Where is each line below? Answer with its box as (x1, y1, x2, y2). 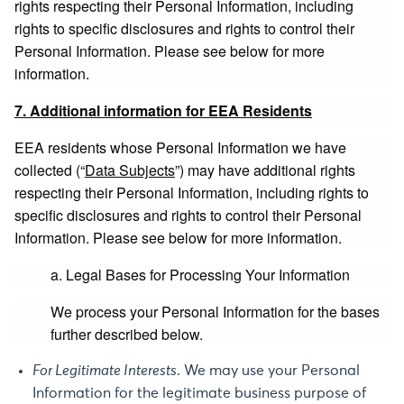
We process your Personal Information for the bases (50, 301, 380, 322)
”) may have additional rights (175, 160, 355, 180)
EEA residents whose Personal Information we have (14, 137, 346, 158)
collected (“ (14, 160, 85, 180)
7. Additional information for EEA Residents (14, 100, 312, 121)
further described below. (50, 324, 203, 344)
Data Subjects (85, 160, 175, 180)
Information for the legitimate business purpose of (32, 386, 366, 400)
